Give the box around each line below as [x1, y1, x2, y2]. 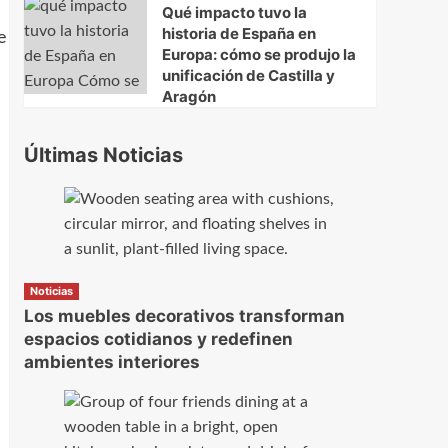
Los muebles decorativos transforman [23, 306, 345, 327]
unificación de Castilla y [161, 66, 335, 86]
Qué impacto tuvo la [161, 3, 307, 23]
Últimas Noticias [23, 143, 183, 168]
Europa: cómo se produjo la [161, 45, 356, 65]
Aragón [161, 87, 216, 107]
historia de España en [161, 24, 316, 44]
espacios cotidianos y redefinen [23, 329, 293, 350]
